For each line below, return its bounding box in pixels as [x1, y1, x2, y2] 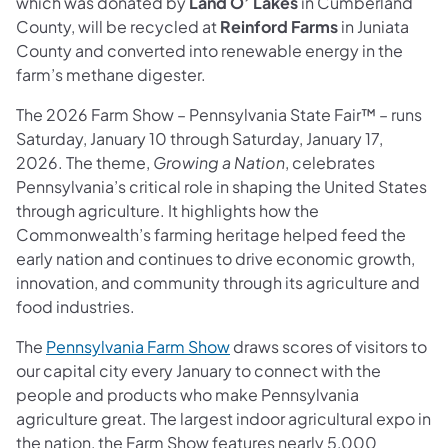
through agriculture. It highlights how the [16, 199, 319, 221]
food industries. [16, 295, 141, 317]
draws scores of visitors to [230, 335, 427, 357]
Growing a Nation [153, 151, 285, 173]
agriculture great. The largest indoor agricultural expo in [16, 407, 431, 429]
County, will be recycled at [16, 15, 220, 37]
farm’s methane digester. [16, 63, 206, 85]
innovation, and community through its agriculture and [16, 271, 420, 293]
